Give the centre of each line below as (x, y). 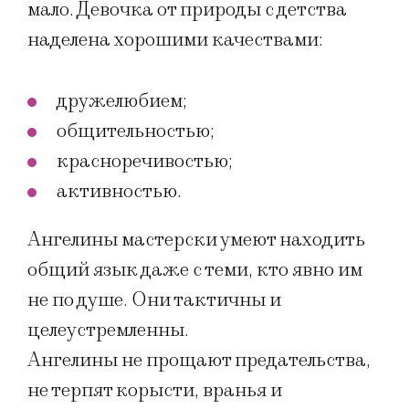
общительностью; (136, 131)
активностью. (119, 192)
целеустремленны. (108, 330)
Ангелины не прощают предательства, (199, 361)
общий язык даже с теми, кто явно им (195, 270)
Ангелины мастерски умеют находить (196, 240)
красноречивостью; (145, 162)
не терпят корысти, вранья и (155, 391)
